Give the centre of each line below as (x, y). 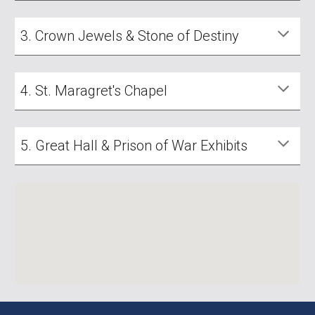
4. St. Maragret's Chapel (94, 91)
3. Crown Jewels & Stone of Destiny (132, 36)
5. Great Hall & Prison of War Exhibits (134, 146)
